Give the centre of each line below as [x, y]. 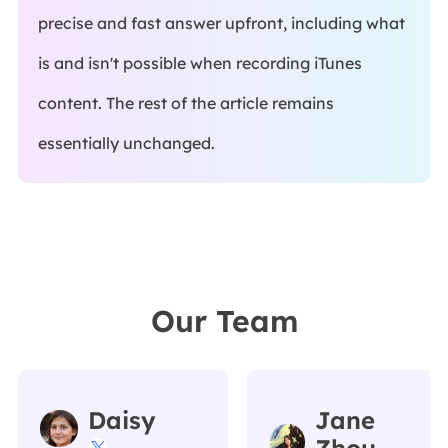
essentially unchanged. [126, 142]
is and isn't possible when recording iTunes [199, 62]
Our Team [224, 320]
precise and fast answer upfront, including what [221, 22]
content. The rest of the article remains [185, 102]
